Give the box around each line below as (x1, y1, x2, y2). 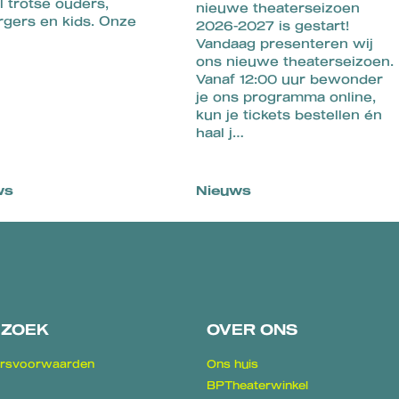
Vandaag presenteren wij (196, 35, 373, 51)
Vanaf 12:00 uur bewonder (196, 70, 383, 86)
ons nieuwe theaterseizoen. (196, 53, 394, 69)
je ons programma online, (196, 88, 376, 104)
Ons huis (206, 356, 258, 370)
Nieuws (196, 182, 251, 198)
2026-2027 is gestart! (196, 17, 351, 33)
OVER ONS (206, 320, 297, 338)
